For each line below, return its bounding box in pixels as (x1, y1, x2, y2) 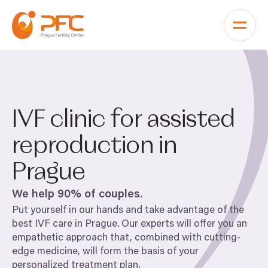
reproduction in (12, 135, 177, 159)
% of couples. (71, 189, 145, 200)
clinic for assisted (45, 108, 235, 132)
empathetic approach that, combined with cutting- (12, 233, 240, 243)
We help (12, 189, 57, 200)
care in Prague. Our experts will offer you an (50, 220, 247, 230)
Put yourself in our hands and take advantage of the (12, 206, 244, 216)
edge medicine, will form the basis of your (12, 247, 199, 257)
